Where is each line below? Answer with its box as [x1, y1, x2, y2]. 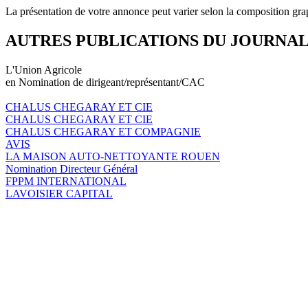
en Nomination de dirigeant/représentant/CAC [5, 76, 205, 88]
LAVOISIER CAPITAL [5, 187, 113, 199]
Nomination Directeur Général [5, 162, 137, 175]
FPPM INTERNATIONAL [5, 175, 126, 187]
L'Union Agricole [5, 63, 82, 76]
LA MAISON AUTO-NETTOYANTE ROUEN [5, 150, 220, 162]
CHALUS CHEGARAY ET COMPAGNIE [5, 125, 201, 137]
